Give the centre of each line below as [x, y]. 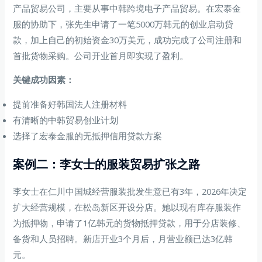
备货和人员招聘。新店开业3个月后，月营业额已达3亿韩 [123, 238]
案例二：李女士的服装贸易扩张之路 [107, 164]
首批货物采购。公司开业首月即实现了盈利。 [101, 55]
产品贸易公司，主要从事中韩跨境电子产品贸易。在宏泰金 [127, 8]
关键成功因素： [44, 80]
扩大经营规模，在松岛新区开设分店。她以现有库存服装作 [127, 207]
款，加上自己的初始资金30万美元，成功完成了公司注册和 [127, 39]
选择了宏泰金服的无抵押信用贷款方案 [88, 135]
